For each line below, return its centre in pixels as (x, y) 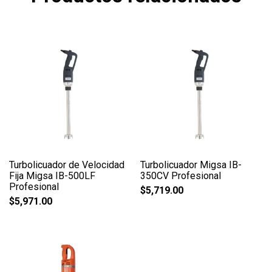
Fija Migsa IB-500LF (52, 175)
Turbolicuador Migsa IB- (191, 165)
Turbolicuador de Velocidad (67, 165)
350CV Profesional (181, 175)
